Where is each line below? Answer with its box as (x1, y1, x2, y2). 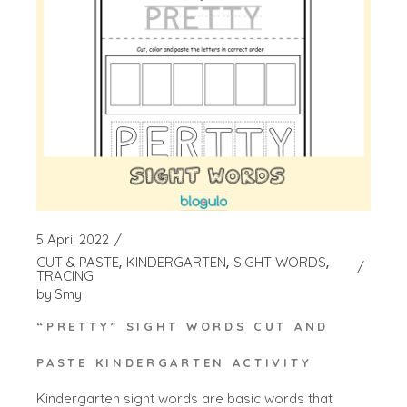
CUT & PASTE (36, 253, 120, 272)
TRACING (36, 267, 94, 285)
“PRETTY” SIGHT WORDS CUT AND (36, 319, 329, 334)
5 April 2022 (36, 231, 110, 249)
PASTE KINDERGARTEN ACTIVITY (36, 355, 313, 371)
